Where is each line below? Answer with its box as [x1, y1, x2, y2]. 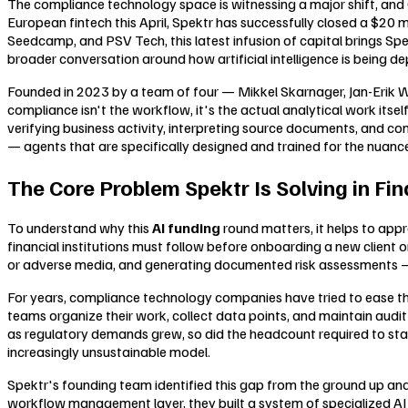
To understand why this [7, 218, 152, 237]
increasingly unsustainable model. [7, 342, 210, 361]
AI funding [152, 218, 220, 237]
